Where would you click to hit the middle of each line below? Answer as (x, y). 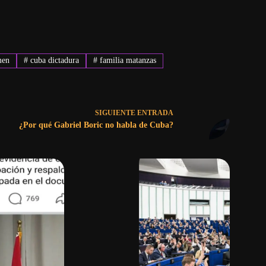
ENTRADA (155, 113)
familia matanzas (126, 61)
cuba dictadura (54, 61)
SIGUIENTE (116, 113)
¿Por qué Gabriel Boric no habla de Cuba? (96, 125)
